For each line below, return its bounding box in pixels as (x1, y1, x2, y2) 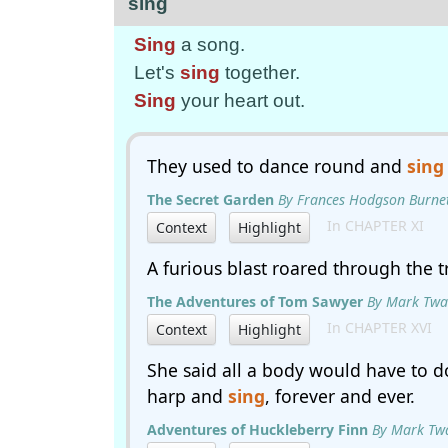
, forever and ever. (265, 384, 415, 408)
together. (220, 62, 300, 83)
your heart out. (176, 90, 305, 111)
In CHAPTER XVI (315, 318, 432, 338)
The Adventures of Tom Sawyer (147, 292, 363, 311)
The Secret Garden (147, 190, 274, 209)
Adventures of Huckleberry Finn (147, 420, 368, 439)
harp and (147, 384, 228, 408)
